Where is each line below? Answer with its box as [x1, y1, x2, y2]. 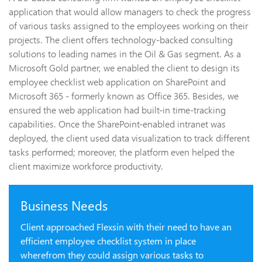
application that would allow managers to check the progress [9, 5, 251, 18]
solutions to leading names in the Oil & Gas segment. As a [9, 47, 241, 60]
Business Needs [20, 196, 108, 214]
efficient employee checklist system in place [20, 235, 196, 247]
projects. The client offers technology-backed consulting [9, 33, 233, 46]
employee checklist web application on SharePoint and [9, 75, 226, 88]
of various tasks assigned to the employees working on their [9, 19, 248, 32]
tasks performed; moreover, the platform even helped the [9, 146, 235, 158]
